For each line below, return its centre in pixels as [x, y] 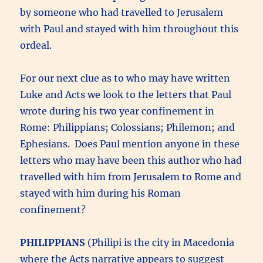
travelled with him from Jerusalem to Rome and [131, 176]
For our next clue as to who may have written [125, 78]
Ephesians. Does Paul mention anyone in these [130, 144]
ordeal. [36, 45]
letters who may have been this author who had [131, 160]
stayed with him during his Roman [101, 193]
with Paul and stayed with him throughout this [129, 28]
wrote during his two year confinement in [117, 111]
